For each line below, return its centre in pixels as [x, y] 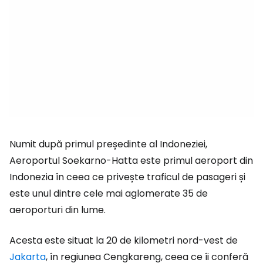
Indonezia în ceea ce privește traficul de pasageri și [127, 177]
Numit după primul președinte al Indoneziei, [108, 144]
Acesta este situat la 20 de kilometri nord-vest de [124, 240]
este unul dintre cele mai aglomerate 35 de [109, 193]
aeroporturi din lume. [58, 210]
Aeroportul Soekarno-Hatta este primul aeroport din [131, 161]
